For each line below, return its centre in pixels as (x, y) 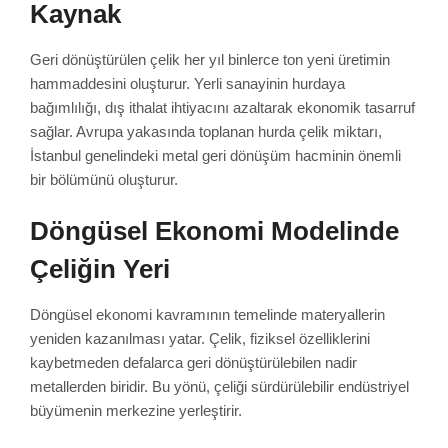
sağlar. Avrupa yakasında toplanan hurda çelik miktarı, (206, 131)
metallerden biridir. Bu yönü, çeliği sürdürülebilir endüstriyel (219, 386)
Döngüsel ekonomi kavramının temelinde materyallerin (207, 314)
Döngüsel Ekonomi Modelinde (214, 230)
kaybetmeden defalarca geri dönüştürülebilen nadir (193, 362)
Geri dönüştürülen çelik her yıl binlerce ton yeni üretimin (210, 59)
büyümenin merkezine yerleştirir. (136, 410)
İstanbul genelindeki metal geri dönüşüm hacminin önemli (215, 155)
